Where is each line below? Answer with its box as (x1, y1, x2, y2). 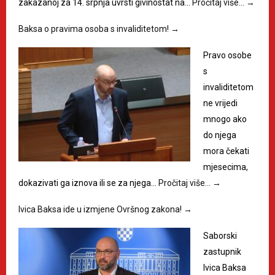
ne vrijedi (203, 98, 238, 109)
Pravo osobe (203, 50, 252, 61)
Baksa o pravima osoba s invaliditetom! (18, 24, 171, 34)
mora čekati (203, 146, 249, 157)
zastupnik (203, 247, 241, 257)
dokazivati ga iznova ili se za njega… (18, 178, 158, 188)
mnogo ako (203, 114, 247, 125)
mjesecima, (203, 162, 248, 172)
